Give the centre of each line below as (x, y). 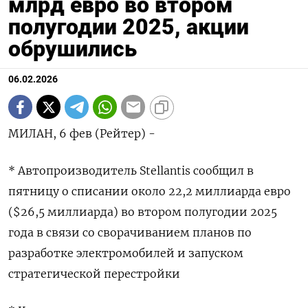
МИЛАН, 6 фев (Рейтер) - (82, 134)
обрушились (73, 49)
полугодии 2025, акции (129, 27)
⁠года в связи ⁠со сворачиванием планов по (130, 233)
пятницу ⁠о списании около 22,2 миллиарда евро (150, 191)
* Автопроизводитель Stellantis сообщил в (131, 171)
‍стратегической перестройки (94, 274)
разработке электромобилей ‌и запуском (126, 253)
